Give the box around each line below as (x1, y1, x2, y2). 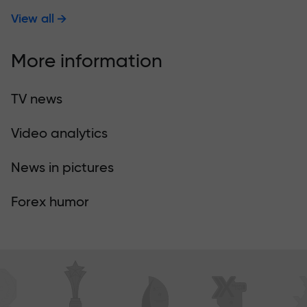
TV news (11, 92, 62, 106)
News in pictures (11, 160, 114, 175)
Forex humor (11, 195, 89, 209)
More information (11, 51, 162, 71)
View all (11, 12, 54, 25)
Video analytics (11, 126, 108, 140)
